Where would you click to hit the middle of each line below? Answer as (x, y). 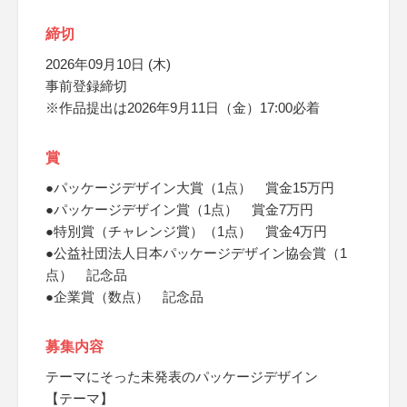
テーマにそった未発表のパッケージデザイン (182, 377)
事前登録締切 (86, 86)
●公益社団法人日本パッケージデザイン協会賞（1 (196, 253)
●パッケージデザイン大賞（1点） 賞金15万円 (190, 188)
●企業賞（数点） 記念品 (124, 297)
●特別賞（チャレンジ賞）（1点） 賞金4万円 (186, 231)
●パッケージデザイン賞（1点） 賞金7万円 (179, 209)
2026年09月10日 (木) (108, 64)
